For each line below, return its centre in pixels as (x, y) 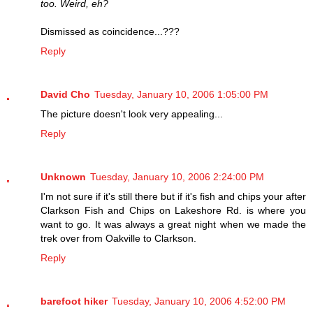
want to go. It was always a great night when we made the (173, 224)
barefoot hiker (74, 301)
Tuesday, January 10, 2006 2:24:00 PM (177, 176)
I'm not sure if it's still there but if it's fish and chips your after (173, 196)
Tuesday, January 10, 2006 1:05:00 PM (181, 94)
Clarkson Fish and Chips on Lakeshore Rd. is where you (173, 210)
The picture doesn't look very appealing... (132, 114)
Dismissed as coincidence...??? (110, 31)
